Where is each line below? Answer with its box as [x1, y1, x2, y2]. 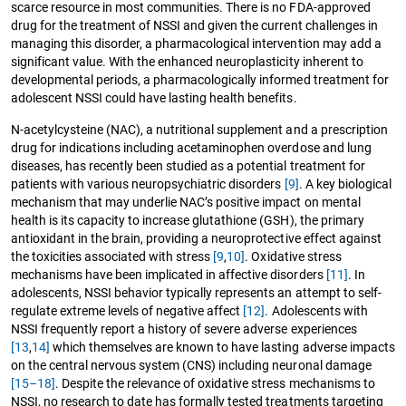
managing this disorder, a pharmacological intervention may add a [11, 35, 382, 51]
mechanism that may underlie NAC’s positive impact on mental [11, 194, 361, 209]
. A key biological [298, 176, 391, 191]
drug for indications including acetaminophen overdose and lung [11, 140, 372, 155]
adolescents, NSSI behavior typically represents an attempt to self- [11, 285, 382, 300]
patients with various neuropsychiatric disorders [11, 176, 285, 191]
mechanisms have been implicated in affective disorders [11, 266, 326, 282]
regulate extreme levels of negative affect [11, 303, 244, 318]
